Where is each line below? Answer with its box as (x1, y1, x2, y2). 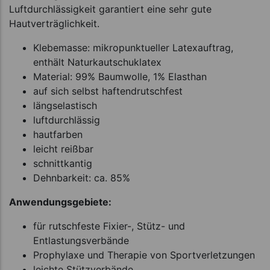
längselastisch (33, 99, 97, 112)
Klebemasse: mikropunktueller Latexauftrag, (33, 42, 233, 54)
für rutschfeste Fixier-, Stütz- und (33, 220, 185, 233)
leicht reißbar (33, 143, 93, 155)
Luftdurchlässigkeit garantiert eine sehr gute (9, 3, 212, 16)
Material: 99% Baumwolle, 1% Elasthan (33, 71, 207, 83)
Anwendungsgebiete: (9, 196, 111, 209)
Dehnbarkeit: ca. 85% (33, 172, 130, 184)
